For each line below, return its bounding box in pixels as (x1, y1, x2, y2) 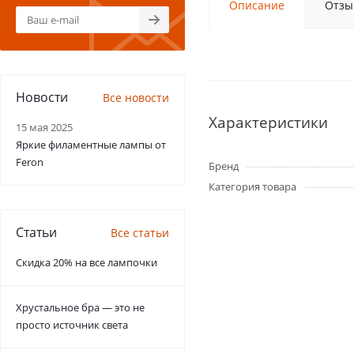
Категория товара (209, 179, 296, 194)
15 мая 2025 (16, 120, 73, 134)
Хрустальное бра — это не (16, 300, 145, 314)
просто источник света (16, 318, 128, 332)
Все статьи (111, 225, 169, 240)
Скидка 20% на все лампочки (16, 255, 157, 269)
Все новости (103, 90, 169, 105)
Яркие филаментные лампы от (16, 137, 166, 152)
